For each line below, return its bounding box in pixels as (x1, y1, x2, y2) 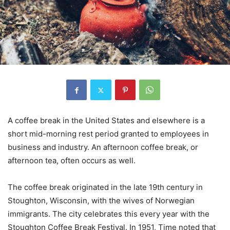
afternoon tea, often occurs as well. (8, 156, 136, 166)
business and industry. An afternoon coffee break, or (8, 142, 198, 152)
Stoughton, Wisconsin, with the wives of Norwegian (8, 196, 195, 206)
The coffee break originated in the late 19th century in (8, 182, 203, 193)
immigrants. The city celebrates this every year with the (8, 209, 209, 219)
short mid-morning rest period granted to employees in (8, 129, 209, 139)
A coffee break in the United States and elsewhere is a (8, 116, 205, 126)
